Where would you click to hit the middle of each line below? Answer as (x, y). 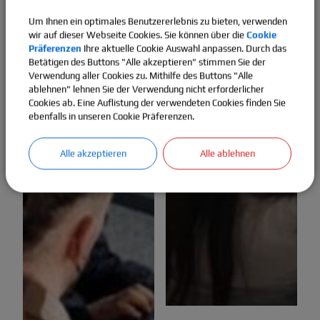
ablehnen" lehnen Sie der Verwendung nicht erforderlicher (146, 89)
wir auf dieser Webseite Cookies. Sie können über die (137, 35)
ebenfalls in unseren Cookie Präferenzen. (111, 116)
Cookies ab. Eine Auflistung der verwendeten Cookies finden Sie (157, 102)
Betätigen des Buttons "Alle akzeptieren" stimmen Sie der (147, 62)
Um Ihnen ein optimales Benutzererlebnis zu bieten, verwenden (158, 21)
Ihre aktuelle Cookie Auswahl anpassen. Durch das (184, 48)
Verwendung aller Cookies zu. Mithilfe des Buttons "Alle (141, 75)
